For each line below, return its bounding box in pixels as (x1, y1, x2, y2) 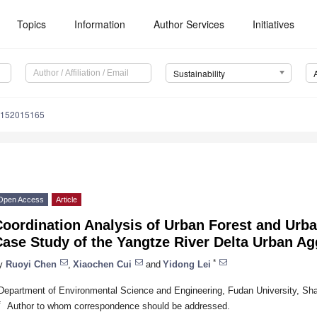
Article (56, 195, 77, 204)
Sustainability (173, 67, 225, 80)
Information (74, 17, 126, 31)
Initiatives (253, 17, 295, 31)
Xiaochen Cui (73, 258, 132, 270)
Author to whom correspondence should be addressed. (6, 300, 230, 311)
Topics (17, 17, 47, 31)
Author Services (154, 17, 225, 31)
